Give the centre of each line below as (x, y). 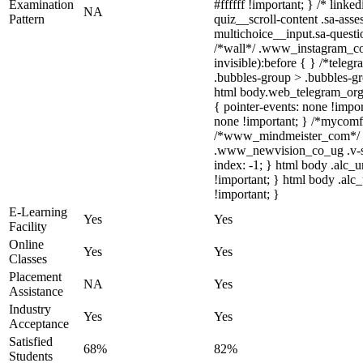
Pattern (27, 19)
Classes (28, 259)
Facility (28, 226)
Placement (35, 277)
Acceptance (39, 324)
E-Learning (38, 212)
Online (26, 244)
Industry (30, 309)
